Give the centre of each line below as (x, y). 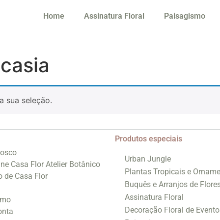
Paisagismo (185, 16)
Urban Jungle (148, 159)
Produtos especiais (149, 139)
